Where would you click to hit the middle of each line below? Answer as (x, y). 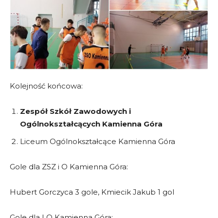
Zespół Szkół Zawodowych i (75, 111)
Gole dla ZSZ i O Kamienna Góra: (69, 166)
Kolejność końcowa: (46, 86)
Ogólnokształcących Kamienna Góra (91, 124)
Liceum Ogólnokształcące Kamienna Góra (98, 141)
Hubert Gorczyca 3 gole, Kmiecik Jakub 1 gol (92, 192)
